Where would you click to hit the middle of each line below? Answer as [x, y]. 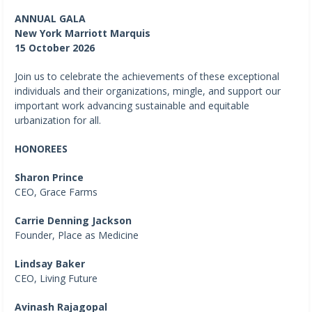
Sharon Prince [49, 177]
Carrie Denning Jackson [73, 220]
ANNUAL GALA [50, 18]
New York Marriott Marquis [83, 33]
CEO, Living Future [56, 278]
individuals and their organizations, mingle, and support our [148, 91]
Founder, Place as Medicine [77, 235]
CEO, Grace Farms [56, 192]
